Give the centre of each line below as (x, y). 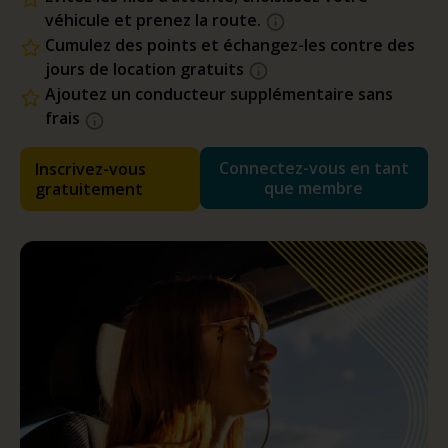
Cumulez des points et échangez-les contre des (230, 45)
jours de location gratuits (146, 69)
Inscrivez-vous (90, 168)
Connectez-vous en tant (313, 167)
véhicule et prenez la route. (155, 19)
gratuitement (89, 188)
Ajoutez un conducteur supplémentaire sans (219, 94)
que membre (314, 187)
